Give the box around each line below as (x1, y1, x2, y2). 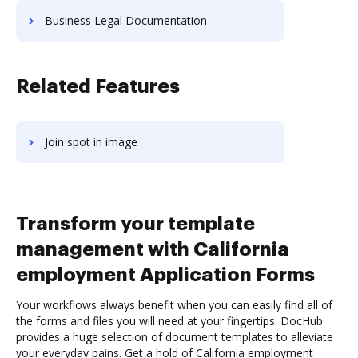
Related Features (16, 77, 180, 96)
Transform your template (16, 214, 255, 233)
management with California (16, 240, 289, 259)
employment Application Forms (16, 265, 315, 284)
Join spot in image (45, 134, 137, 149)
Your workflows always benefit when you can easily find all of (16, 297, 332, 312)
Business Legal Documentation (45, 13, 207, 28)
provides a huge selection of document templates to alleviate (16, 329, 333, 344)
